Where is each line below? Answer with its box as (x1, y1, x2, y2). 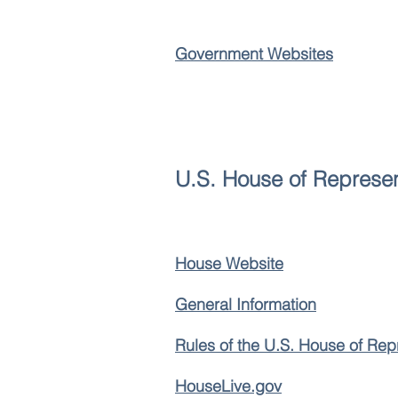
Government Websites (175, 44, 333, 64)
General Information (175, 294, 316, 314)
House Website (175, 253, 283, 274)
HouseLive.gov (175, 376, 282, 396)
